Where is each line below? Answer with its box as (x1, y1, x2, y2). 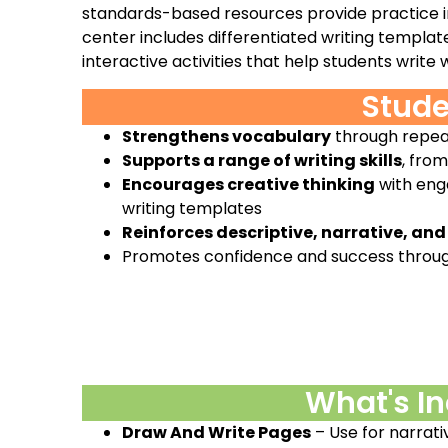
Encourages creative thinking (122, 172, 375, 196)
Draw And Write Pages (122, 421, 311, 445)
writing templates (122, 196, 262, 220)
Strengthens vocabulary (122, 124, 331, 148)
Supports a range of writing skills (122, 148, 402, 172)
